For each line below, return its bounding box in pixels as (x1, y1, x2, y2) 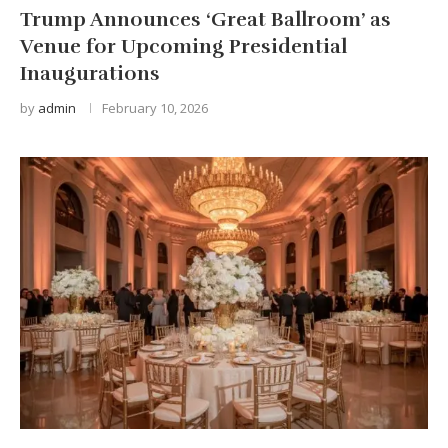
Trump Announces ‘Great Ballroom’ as (20, 6, 391, 32)
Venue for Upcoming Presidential (20, 33, 347, 59)
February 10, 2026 (102, 98, 208, 117)
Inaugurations (20, 60, 160, 86)
